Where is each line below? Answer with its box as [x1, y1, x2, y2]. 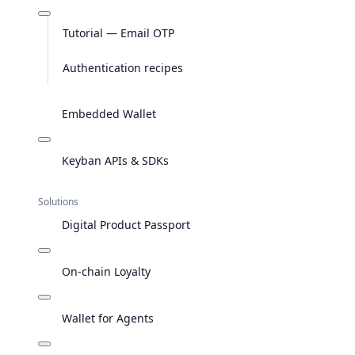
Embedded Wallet [62, 105, 156, 121]
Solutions [38, 195, 78, 208]
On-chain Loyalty [62, 263, 151, 279]
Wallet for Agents [62, 310, 154, 326]
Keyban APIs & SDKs [62, 152, 169, 168]
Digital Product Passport [62, 216, 190, 232]
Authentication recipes [63, 59, 183, 75]
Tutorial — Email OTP [63, 25, 174, 40]
